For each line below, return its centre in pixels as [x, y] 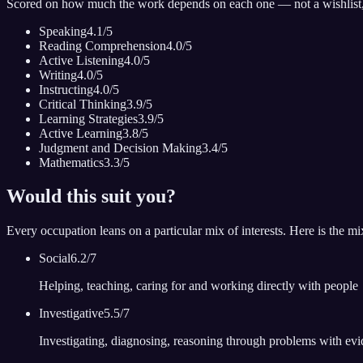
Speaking [63, 31]
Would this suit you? [91, 196]
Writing [58, 75]
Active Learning [81, 133]
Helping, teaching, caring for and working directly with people [199, 286]
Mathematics [71, 162]
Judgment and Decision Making [120, 147]
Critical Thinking [83, 104]
